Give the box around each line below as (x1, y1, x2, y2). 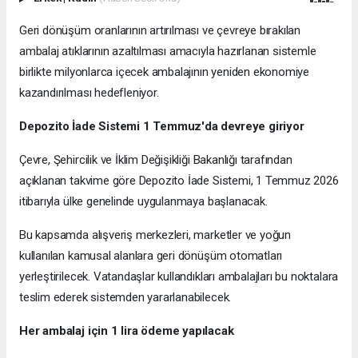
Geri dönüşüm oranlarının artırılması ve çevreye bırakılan (19, 22, 301, 38)
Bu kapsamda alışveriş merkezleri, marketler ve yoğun (19, 227, 292, 242)
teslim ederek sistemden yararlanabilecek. (19, 289, 232, 304)
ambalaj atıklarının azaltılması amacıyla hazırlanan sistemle (19, 43, 316, 58)
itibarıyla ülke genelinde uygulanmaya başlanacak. (19, 193, 268, 209)
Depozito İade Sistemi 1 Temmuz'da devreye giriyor (19, 118, 304, 133)
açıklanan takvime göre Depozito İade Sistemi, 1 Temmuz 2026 (19, 173, 339, 188)
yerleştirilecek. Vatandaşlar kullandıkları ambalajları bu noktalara (19, 268, 339, 284)
